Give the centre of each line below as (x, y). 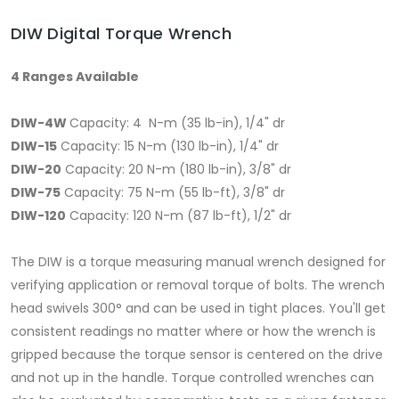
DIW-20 (36, 170)
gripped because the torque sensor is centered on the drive (197, 355)
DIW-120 (38, 216)
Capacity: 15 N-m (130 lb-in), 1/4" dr (168, 147)
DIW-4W (40, 123)
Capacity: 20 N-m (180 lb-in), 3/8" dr (176, 170)
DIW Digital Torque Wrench (121, 34)
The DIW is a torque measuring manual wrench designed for (198, 262)
